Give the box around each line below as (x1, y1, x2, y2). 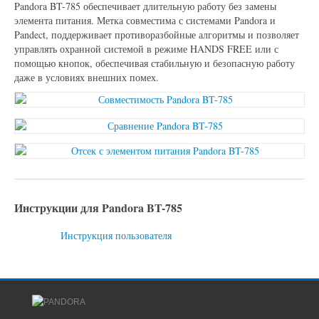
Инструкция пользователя (61, 229, 172, 243)
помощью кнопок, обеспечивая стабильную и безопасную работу (14, 56, 295, 70)
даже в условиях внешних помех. (14, 70, 159, 85)
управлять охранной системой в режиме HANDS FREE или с (14, 42, 278, 56)
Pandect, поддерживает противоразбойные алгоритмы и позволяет (14, 28, 299, 42)
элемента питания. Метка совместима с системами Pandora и (14, 14, 276, 28)
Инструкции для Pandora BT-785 (14, 199, 182, 216)
